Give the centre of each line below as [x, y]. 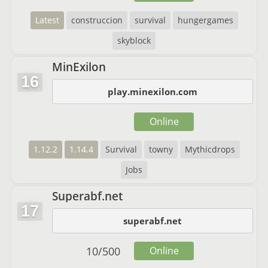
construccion [97, 20]
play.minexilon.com [153, 92]
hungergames [205, 20]
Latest [47, 20]
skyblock [134, 40]
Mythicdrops [210, 149]
